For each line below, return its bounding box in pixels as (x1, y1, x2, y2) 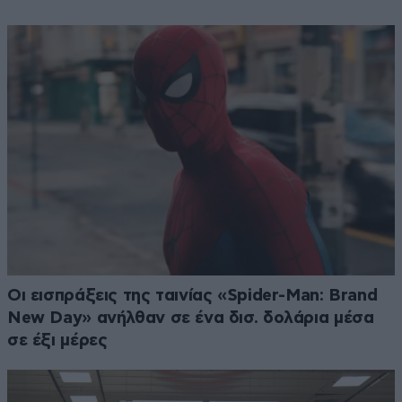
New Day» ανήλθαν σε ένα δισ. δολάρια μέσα (7, 309, 374, 327)
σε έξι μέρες (7, 331, 108, 349)
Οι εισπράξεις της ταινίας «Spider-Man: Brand (7, 286, 378, 304)
